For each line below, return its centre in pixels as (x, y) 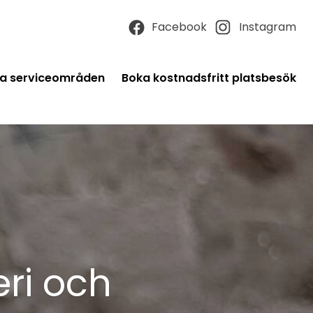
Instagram (268, 27)
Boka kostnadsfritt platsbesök (209, 78)
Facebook (179, 27)
